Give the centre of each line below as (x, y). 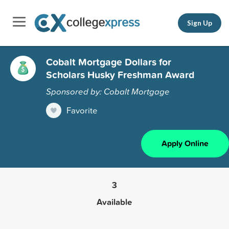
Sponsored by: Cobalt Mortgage (108, 91)
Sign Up (200, 23)
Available (114, 202)
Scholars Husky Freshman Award (120, 74)
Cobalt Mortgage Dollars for (109, 62)
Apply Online (185, 143)
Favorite (82, 110)
